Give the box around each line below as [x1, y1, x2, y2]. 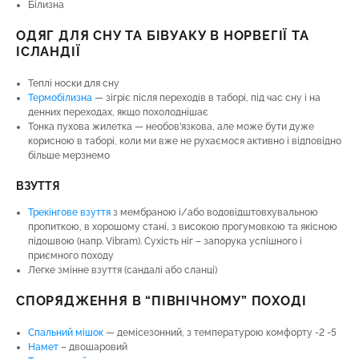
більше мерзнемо [28, 150, 110, 161]
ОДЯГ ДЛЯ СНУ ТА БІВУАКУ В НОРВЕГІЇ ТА [16, 28, 309, 43]
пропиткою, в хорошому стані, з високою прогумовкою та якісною [28, 221, 337, 232]
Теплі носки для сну [28, 78, 119, 89]
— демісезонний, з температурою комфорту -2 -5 [103, 327, 337, 338]
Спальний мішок [28, 327, 103, 338]
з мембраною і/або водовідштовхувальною [111, 207, 318, 218]
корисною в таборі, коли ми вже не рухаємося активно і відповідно [28, 135, 341, 147]
